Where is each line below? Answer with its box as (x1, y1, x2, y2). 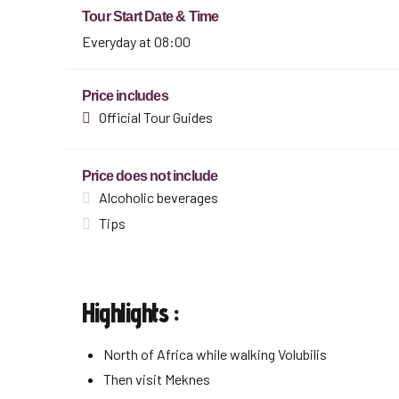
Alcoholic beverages (99, 189, 219, 207)
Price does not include (82, 168, 218, 184)
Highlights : (82, 297, 177, 330)
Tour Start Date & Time (82, 9, 219, 25)
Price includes (82, 88, 168, 104)
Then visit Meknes (103, 370, 210, 388)
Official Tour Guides (99, 109, 214, 126)
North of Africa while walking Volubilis (103, 346, 327, 363)
